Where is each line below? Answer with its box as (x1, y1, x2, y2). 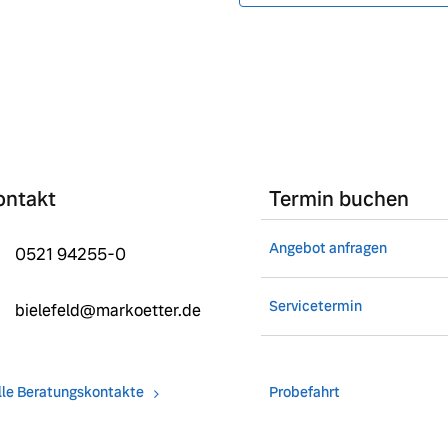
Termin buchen (268, 186, 409, 213)
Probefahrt (268, 383, 340, 402)
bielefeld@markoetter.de (15, 300, 201, 322)
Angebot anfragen (268, 239, 387, 258)
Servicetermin (268, 297, 362, 316)
